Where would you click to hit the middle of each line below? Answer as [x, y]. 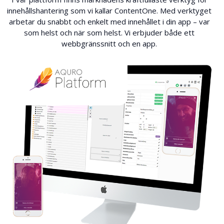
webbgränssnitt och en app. [109, 43]
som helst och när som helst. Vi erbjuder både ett [109, 32]
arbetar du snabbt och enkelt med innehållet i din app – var [109, 21]
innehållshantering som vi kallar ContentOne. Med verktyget [109, 10]
